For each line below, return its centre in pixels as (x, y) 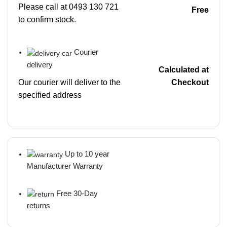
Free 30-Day (77, 193)
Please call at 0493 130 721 (68, 7)
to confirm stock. (47, 20)
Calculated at (183, 70)
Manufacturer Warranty (65, 166)
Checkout (190, 83)
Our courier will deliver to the (69, 82)
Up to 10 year (87, 154)
